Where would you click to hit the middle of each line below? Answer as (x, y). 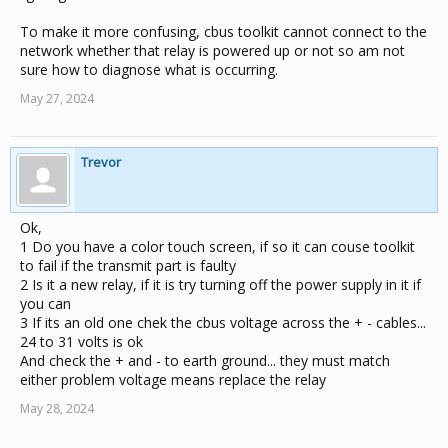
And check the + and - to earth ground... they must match (205, 360)
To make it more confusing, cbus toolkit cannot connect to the (223, 31)
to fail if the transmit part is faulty (128, 265)
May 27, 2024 (57, 98)
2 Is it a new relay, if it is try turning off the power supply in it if (220, 284)
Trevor (101, 162)
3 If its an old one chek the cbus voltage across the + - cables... (223, 322)
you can (45, 303)
